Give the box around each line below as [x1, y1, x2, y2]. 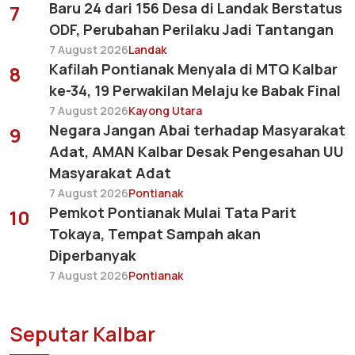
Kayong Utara [128, 103, 202, 119]
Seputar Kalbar [10, 320, 155, 349]
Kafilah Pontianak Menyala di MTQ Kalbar [49, 59, 338, 79]
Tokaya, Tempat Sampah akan [49, 224, 261, 244]
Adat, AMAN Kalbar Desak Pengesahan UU [49, 142, 344, 162]
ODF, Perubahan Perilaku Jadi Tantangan [49, 20, 334, 40]
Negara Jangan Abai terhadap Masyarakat [49, 120, 345, 140]
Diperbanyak [49, 246, 136, 265]
